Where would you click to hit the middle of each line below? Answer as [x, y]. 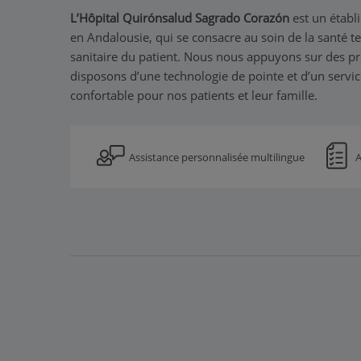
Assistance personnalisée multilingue [217, 157]
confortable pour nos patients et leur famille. [194, 95]
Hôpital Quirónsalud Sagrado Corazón [184, 18]
